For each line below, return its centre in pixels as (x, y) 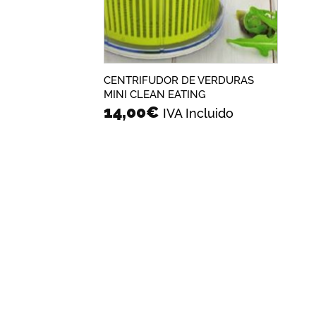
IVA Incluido (198, 114)
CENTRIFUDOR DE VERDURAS (178, 80)
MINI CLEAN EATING (154, 94)
